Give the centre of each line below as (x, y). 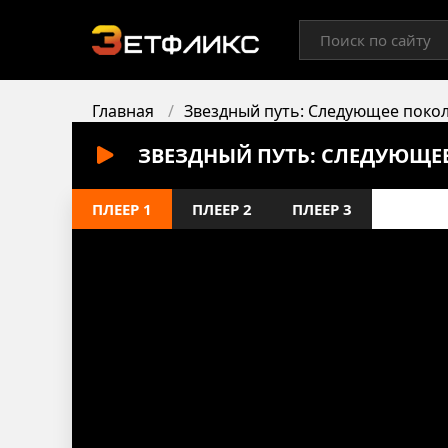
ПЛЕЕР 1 (122, 209)
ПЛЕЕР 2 (222, 209)
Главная (123, 111)
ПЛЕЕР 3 (322, 209)
